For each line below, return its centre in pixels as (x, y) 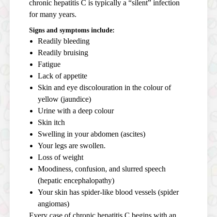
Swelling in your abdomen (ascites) (92, 134)
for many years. (53, 14)
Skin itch (51, 122)
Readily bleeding (64, 41)
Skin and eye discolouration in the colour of (104, 87)
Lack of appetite (62, 76)
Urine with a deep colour (76, 110)
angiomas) (54, 203)
